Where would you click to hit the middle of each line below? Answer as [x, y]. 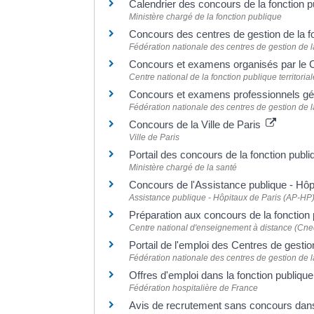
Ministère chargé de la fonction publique [206, 17]
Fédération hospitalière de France [194, 288]
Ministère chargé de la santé [183, 168]
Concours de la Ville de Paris [197, 125]
